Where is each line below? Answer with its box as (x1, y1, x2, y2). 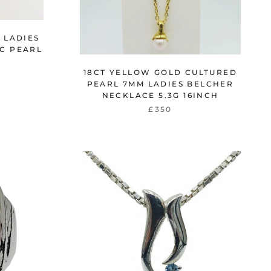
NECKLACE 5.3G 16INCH (102, 90, 219, 100)
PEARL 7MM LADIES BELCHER (87, 79, 234, 88)
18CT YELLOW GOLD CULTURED (83, 67, 237, 77)
